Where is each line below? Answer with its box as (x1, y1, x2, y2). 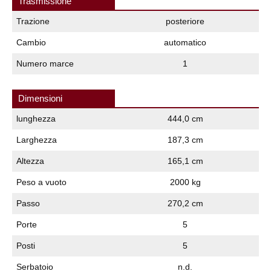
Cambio (16, 37, 46, 47)
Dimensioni (18, 93, 62, 103)
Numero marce (16, 58, 74, 68)
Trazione (16, 16, 50, 26)
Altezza (16, 155, 44, 166)
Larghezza (16, 134, 57, 145)
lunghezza (16, 113, 56, 123)
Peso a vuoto (16, 177, 67, 187)
